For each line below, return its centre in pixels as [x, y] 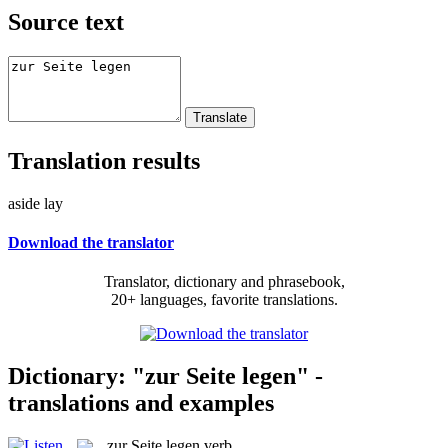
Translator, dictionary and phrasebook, [224, 282]
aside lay [35, 203]
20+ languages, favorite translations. [224, 300]
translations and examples [141, 402]
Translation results [104, 160]
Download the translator [91, 242]
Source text [66, 21]
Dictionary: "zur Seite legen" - [165, 375]
